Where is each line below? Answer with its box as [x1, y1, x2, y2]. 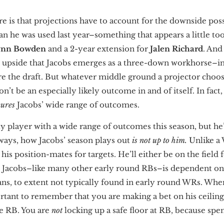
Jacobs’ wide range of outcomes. [15, 99, 139, 109]
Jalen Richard [150, 43, 203, 53]
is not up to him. [132, 135, 187, 145]
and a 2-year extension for [46, 43, 150, 53]
